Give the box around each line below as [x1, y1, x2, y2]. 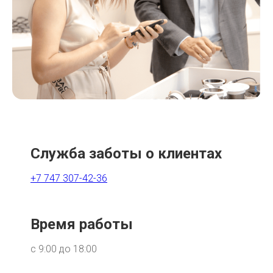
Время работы [30, 216, 133, 233]
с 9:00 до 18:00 [30, 243, 97, 255]
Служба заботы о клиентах [30, 145, 222, 162]
